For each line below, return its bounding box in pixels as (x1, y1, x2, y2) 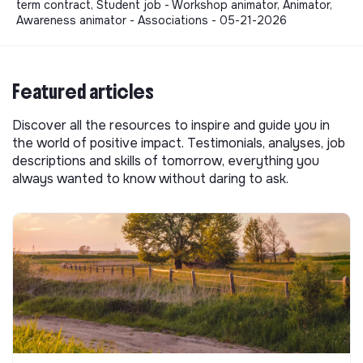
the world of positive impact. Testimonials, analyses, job (12, 134, 345, 152)
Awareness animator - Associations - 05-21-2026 (16, 12, 287, 28)
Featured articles (12, 79, 154, 104)
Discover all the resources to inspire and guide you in (12, 116, 330, 134)
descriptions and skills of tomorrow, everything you (12, 152, 319, 169)
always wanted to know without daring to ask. (12, 169, 288, 187)
